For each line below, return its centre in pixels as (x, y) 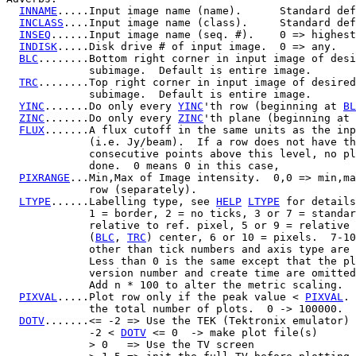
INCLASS (41, 22)
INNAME (38, 10)
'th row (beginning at (273, 106)
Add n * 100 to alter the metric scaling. (175, 284)
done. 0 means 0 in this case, (143, 165)
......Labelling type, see (133, 201)
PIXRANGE (44, 177)
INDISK (38, 46)
